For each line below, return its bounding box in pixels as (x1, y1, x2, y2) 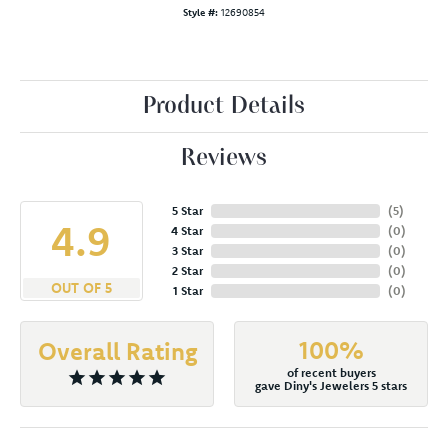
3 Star (171, 242, 203, 258)
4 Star (170, 222, 203, 238)
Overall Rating (37, 335, 197, 366)
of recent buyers (286, 364, 376, 380)
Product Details (143, 94, 305, 119)
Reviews (181, 146, 267, 171)
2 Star (171, 262, 203, 278)
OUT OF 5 (50, 278, 112, 297)
